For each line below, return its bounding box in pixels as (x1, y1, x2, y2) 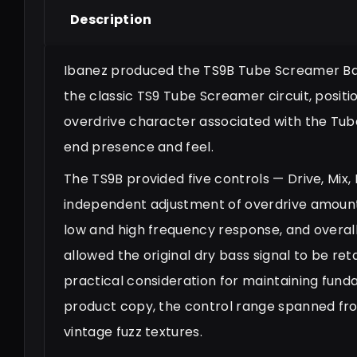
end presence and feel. (64, 137, 214, 156)
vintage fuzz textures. (64, 322, 203, 341)
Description (70, 10, 152, 29)
